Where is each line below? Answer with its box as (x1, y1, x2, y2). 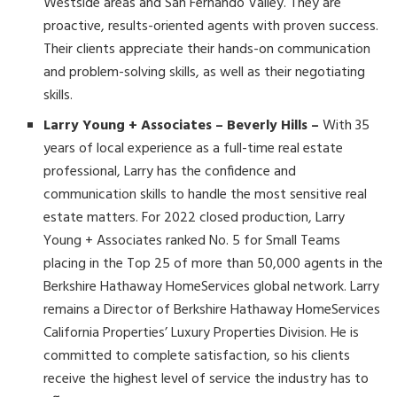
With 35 (319, 114, 370, 138)
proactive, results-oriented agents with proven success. (43, 15, 379, 39)
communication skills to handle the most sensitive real (43, 183, 368, 207)
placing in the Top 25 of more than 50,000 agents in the (43, 253, 384, 276)
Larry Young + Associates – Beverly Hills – (43, 114, 320, 138)
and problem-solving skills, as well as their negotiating (43, 61, 366, 85)
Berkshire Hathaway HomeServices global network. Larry (43, 276, 380, 300)
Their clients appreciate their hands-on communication (43, 38, 371, 62)
